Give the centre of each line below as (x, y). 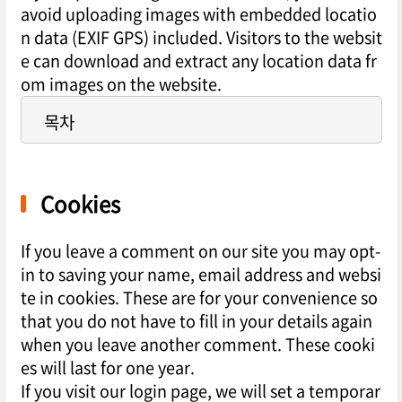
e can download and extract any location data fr (198, 61)
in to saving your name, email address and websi (201, 275)
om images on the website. (121, 84)
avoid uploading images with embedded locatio (198, 14)
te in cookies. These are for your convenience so (199, 298)
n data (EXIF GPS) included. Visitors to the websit (201, 38)
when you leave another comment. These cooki (197, 345)
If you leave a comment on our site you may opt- (200, 251)
